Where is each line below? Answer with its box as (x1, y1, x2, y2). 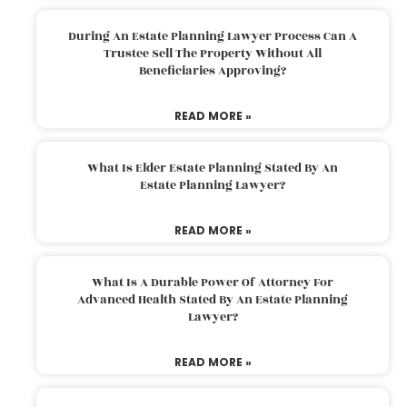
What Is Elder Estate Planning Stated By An (87, 158, 338, 177)
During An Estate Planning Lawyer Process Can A (68, 26, 357, 45)
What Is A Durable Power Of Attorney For (92, 273, 333, 292)
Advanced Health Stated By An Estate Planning (77, 290, 348, 309)
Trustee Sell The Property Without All (104, 44, 322, 63)
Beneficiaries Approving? (139, 61, 286, 80)
